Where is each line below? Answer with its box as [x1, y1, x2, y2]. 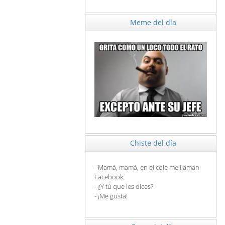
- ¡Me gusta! [94, 191, 128, 201]
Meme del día [130, 18, 176, 27]
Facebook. [94, 172, 125, 182]
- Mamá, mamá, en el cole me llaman [94, 163, 199, 172]
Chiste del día [130, 138, 176, 148]
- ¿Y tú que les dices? [94, 182, 153, 191]
